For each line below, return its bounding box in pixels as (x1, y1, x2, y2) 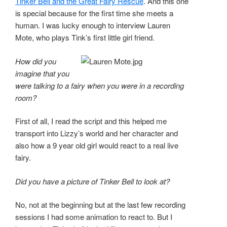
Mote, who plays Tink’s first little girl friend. (15, 32, 155, 43)
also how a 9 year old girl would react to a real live (15, 140, 178, 151)
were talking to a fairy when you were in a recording (15, 80, 184, 91)
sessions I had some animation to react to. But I (15, 211, 172, 222)
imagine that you (15, 67, 69, 79)
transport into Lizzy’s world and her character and (15, 128, 178, 139)
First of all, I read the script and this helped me (15, 116, 167, 127)
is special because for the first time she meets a (15, 8, 173, 19)
